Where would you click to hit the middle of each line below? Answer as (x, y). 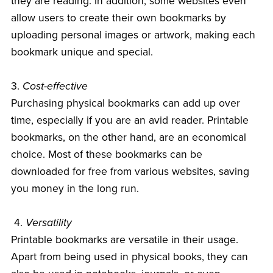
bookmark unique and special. (82, 52)
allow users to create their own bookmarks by (118, 18)
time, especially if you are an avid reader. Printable (129, 121)
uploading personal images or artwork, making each (133, 35)
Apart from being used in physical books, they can (129, 257)
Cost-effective (55, 87)
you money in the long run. (75, 189)
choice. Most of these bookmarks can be (106, 155)
